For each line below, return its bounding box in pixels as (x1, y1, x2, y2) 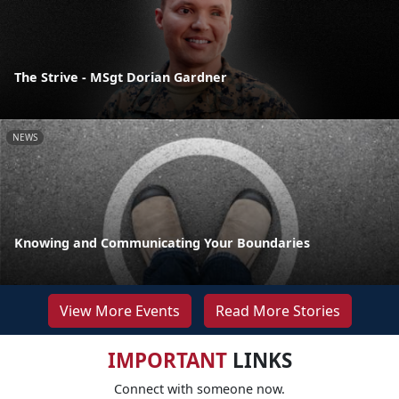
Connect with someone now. (114, 379, 285, 397)
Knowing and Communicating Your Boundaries (14, 233, 310, 251)
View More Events (59, 300, 180, 321)
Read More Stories (215, 300, 340, 321)
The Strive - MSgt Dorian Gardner (14, 68, 227, 85)
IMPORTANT (107, 346, 227, 374)
